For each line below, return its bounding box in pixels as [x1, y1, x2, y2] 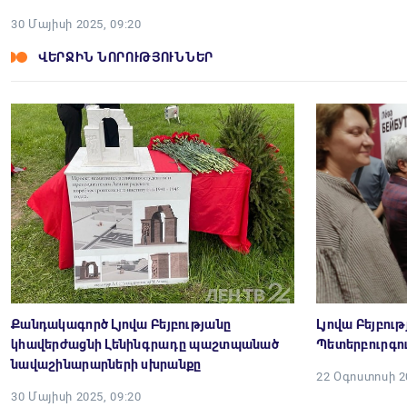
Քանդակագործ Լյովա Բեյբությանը [11, 317, 232, 332]
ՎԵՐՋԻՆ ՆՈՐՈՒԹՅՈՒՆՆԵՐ [38, 50, 213, 65]
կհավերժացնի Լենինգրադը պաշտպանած [11, 337, 279, 352]
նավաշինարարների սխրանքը [11, 357, 202, 372]
